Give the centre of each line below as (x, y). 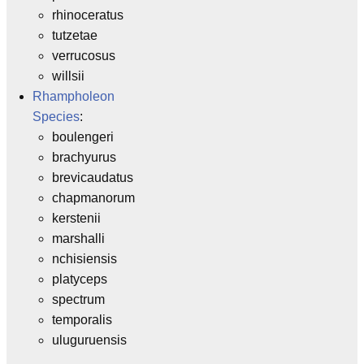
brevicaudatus (93, 177)
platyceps (80, 279)
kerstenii (76, 218)
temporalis (82, 319)
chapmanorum (93, 197)
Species (56, 116)
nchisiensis (84, 258)
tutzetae (75, 35)
